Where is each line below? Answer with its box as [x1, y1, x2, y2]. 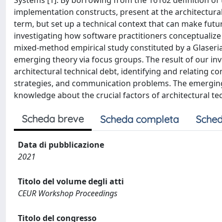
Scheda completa [100, 113, 179, 125]
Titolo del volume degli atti [18, 176, 124, 187]
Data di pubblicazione [18, 139, 104, 150]
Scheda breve [22, 112, 84, 125]
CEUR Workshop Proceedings [18, 188, 117, 199]
